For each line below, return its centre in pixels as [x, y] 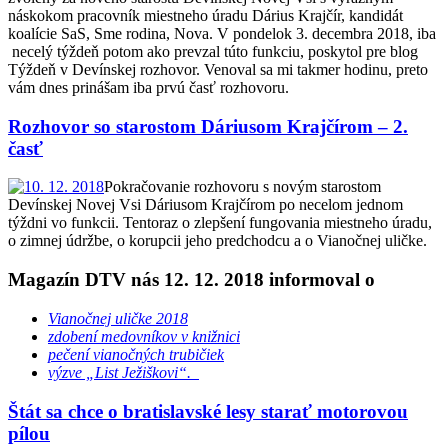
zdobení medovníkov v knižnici [144, 336]
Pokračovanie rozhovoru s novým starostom [242, 187]
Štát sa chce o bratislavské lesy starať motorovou [208, 411]
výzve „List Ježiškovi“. [123, 372]
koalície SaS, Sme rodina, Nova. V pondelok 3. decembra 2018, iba [222, 33]
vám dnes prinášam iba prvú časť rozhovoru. [148, 87]
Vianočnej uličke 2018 [118, 318]
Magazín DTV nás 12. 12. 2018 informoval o [191, 280]
